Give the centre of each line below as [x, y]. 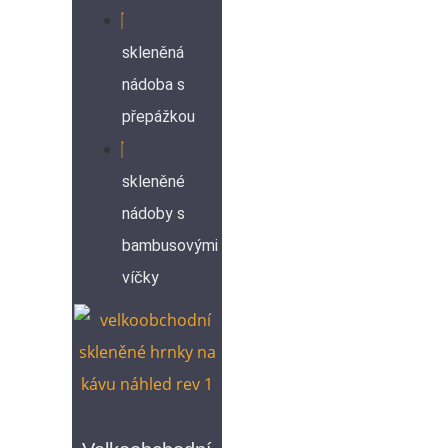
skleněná [153, 52]
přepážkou [158, 116]
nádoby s [153, 213]
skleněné [153, 181]
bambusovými [170, 245]
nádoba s [153, 84]
